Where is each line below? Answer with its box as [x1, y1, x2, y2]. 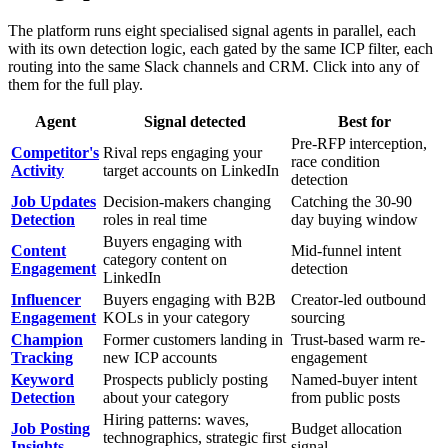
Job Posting [11, 419, 90, 437]
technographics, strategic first [103, 428, 286, 446]
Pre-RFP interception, [291, 134, 427, 152]
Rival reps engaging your [103, 143, 262, 161]
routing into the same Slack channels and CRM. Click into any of [8, 57, 419, 75]
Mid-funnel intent [291, 241, 401, 259]
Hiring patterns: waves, [103, 410, 249, 428]
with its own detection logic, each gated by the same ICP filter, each [8, 39, 433, 57]
